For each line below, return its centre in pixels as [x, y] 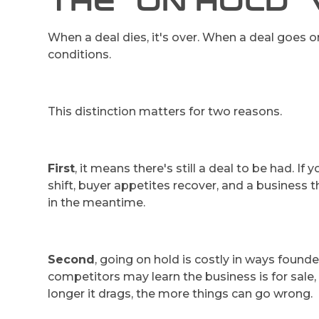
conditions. [80, 54]
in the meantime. [97, 202]
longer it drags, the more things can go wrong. [181, 293]
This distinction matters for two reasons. [165, 111]
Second [72, 259]
